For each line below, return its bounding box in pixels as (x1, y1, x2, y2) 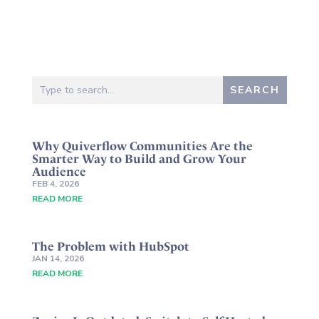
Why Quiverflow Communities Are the (31, 139, 253, 154)
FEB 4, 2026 (31, 178, 79, 190)
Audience (31, 164, 86, 179)
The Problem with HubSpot (31, 239, 189, 254)
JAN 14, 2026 (31, 253, 84, 265)
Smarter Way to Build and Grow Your (31, 152, 246, 167)
